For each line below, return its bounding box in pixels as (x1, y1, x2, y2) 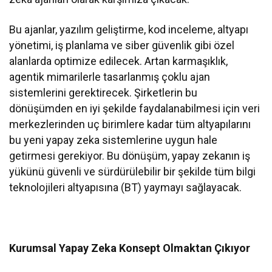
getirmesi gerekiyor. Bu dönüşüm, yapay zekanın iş (9, 149, 251, 163)
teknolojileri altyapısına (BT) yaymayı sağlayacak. (9, 181, 242, 194)
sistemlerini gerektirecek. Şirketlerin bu (9, 86, 198, 100)
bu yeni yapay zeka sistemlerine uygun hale (9, 134, 218, 147)
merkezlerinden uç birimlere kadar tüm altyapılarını (9, 118, 251, 131)
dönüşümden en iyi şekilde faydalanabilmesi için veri (9, 102, 260, 115)
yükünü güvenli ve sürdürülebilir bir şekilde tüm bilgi (9, 165, 256, 178)
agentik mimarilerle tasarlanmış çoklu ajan (9, 70, 211, 84)
